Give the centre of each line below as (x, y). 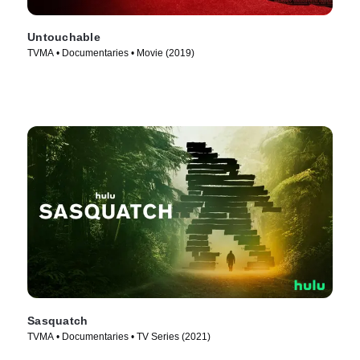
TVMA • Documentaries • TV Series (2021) (119, 337)
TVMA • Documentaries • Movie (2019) (111, 53)
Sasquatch (58, 321)
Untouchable (64, 37)
